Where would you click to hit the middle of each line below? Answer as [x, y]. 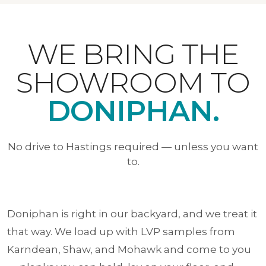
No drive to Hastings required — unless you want [133, 146]
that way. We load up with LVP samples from [121, 231]
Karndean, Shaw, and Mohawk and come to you [129, 249]
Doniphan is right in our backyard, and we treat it [132, 213]
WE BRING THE [133, 54]
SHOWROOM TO [133, 82]
